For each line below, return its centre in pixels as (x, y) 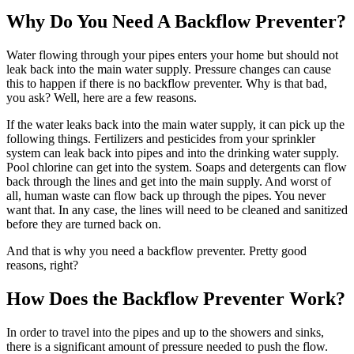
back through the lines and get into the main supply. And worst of (169, 182)
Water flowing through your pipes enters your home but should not (172, 55)
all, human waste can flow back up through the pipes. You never (166, 196)
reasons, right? (42, 265)
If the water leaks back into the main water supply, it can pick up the (175, 125)
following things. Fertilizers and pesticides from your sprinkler (161, 139)
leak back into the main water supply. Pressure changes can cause (169, 70)
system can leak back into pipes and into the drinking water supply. (173, 153)
